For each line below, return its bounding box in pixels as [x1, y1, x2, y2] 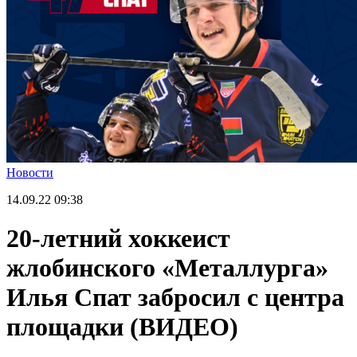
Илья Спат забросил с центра [6, 283, 344, 312]
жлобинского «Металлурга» [6, 253, 328, 283]
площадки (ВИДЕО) [6, 312, 238, 342]
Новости [6, 165, 53, 179]
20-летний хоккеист [6, 224, 230, 253]
